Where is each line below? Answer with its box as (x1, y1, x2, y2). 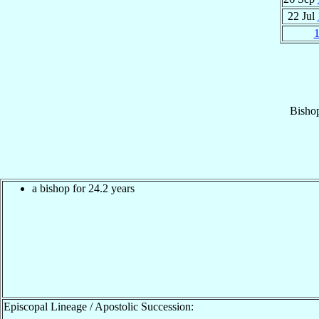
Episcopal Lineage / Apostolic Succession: (4, 300, 194, 313)
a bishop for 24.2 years (32, 182, 135, 194)
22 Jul (287, 9, 318, 22)
